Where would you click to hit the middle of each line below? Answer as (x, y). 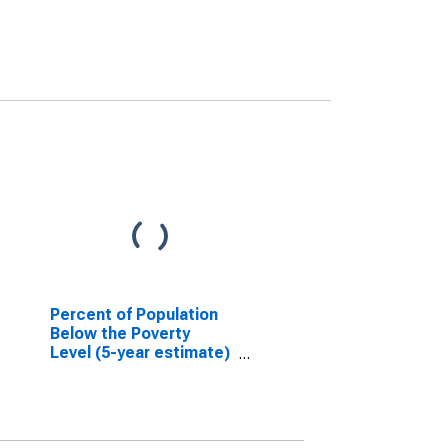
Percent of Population (133, 314)
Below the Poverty (119, 333)
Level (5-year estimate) (139, 352)
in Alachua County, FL (130, 371)
